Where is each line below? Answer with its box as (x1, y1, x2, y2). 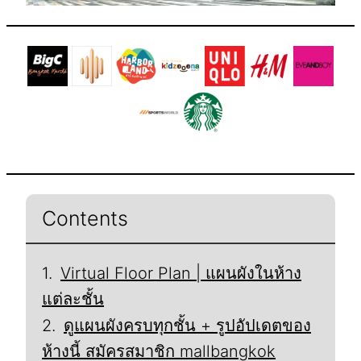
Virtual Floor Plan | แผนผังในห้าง (60, 263, 301, 283)
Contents (42, 205, 128, 230)
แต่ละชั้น (42, 288, 104, 309)
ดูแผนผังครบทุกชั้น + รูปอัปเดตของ (64, 315, 311, 335)
